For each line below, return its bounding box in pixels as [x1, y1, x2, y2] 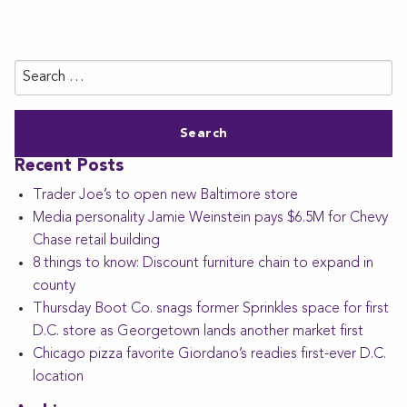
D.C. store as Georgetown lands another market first [33, 323, 363, 339]
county [33, 278, 75, 293]
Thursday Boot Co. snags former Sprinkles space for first [33, 301, 389, 316]
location [33, 369, 84, 384]
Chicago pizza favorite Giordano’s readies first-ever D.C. [33, 346, 386, 362]
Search [14, 63, 53, 76]
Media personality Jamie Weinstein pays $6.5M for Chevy [33, 210, 388, 225]
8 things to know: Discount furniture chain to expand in [33, 255, 373, 271]
